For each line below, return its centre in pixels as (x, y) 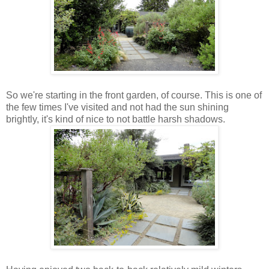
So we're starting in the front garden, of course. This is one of (134, 95)
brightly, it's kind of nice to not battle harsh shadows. (116, 119)
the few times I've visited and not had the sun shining (117, 107)
